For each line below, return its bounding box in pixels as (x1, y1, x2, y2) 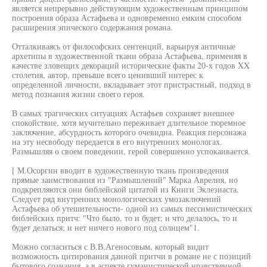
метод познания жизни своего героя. (12, 88, 145, 100)
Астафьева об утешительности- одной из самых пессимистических (12, 203, 252, 214)
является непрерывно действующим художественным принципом (12, 2, 248, 14)
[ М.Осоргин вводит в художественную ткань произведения (12, 164, 228, 176)
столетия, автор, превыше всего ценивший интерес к (12, 69, 203, 80)
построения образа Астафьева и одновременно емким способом (12, 12, 241, 23)
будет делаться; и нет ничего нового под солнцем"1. (12, 222, 200, 233)
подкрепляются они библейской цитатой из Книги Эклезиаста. (12, 184, 239, 195)
